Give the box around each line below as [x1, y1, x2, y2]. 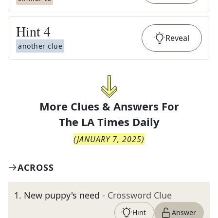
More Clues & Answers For [39, 99, 179, 113]
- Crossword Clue [102, 189, 172, 201]
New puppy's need [24, 189, 100, 201]
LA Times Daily [81, 114, 160, 129]
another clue [18, 41, 62, 51]
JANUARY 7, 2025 [77, 134, 142, 145]
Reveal [165, 33, 189, 43]
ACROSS [18, 162, 54, 173]
